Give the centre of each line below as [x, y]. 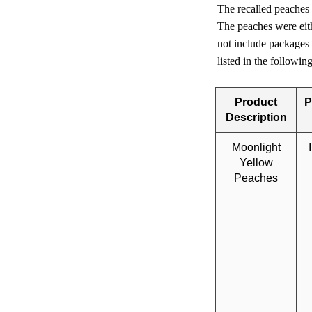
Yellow [256, 163]
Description [256, 118]
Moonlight [256, 148]
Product [256, 102]
